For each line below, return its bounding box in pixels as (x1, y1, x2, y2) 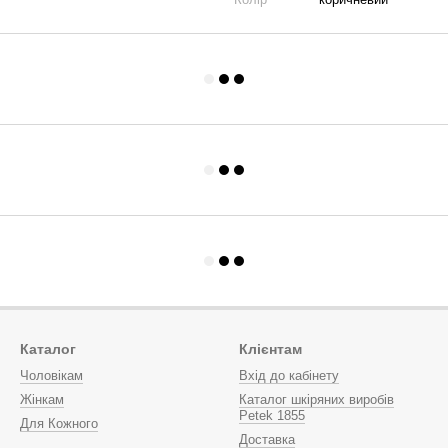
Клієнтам (239, 341, 302, 357)
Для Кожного (20, 416, 98, 431)
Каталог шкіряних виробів (239, 392, 394, 407)
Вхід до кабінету (239, 368, 339, 383)
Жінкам (20, 392, 64, 407)
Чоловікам (20, 368, 83, 383)
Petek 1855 (239, 408, 305, 423)
